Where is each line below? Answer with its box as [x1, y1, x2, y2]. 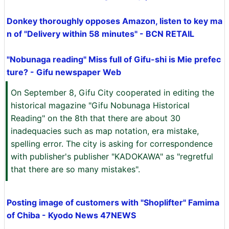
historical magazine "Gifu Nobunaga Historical [11, 100, 190, 110]
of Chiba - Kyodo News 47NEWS [7, 210, 136, 220]
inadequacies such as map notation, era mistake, [11, 126, 199, 136]
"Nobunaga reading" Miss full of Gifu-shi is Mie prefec [7, 54, 221, 64]
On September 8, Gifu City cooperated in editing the [11, 87, 214, 98]
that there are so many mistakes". [11, 164, 140, 174]
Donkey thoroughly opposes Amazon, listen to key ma [7, 16, 222, 26]
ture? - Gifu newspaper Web [7, 67, 121, 77]
